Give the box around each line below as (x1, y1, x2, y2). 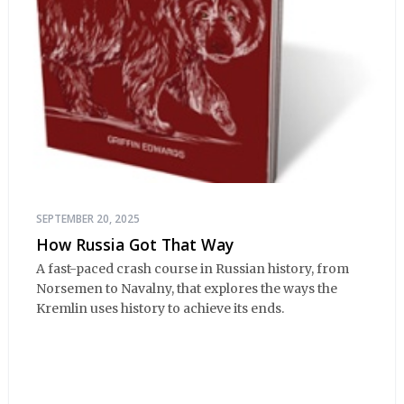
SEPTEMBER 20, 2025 (36, 211, 140, 227)
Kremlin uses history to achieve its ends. (36, 299, 284, 317)
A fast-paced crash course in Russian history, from (36, 260, 349, 277)
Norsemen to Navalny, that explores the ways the (36, 280, 337, 297)
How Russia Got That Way (36, 234, 234, 256)
